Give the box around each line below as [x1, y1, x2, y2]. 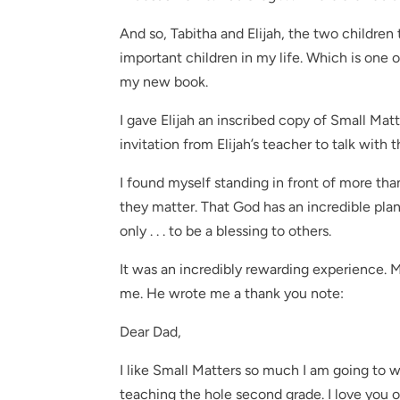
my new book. [120, 73, 209, 90]
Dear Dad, [120, 323, 182, 340]
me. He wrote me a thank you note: [120, 285, 345, 302]
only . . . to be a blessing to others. [120, 222, 332, 239]
